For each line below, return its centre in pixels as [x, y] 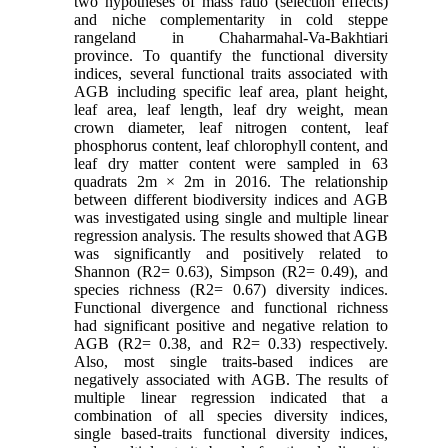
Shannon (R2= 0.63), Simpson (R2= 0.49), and [231, 271]
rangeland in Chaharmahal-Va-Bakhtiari [231, 37]
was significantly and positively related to [231, 253]
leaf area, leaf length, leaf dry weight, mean [231, 109]
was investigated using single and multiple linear [231, 217]
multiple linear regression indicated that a [231, 397]
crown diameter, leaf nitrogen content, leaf [231, 127]
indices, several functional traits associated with [231, 73]
